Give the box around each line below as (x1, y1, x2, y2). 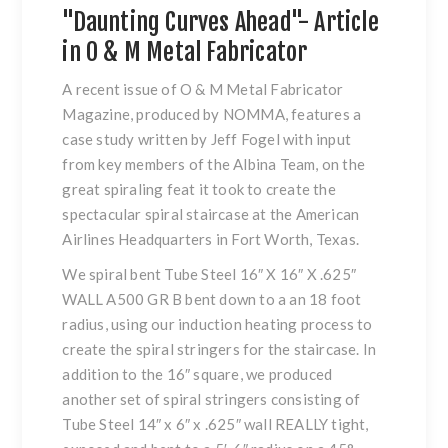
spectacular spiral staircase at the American (62, 205, 360, 224)
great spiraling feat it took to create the (62, 180, 336, 199)
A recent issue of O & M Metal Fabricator (62, 80, 344, 99)
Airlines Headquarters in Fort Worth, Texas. (62, 230, 360, 249)
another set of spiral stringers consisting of (62, 390, 361, 409)
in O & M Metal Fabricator (62, 37, 308, 68)
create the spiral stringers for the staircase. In (62, 340, 377, 359)
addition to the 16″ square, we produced (62, 365, 333, 384)
